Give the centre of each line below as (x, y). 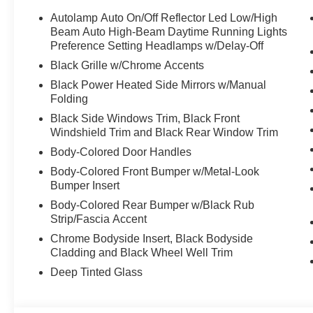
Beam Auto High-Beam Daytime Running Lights (169, 32)
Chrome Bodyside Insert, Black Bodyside (152, 239)
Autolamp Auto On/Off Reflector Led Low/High (164, 18)
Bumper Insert (85, 186)
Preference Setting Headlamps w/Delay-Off (157, 46)
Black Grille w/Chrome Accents (128, 66)
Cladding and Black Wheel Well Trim (142, 253)
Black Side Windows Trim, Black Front (145, 119)
